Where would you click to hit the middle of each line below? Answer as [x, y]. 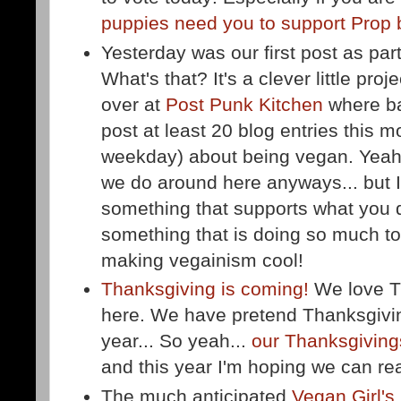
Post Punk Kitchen [245, 104]
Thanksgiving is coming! [205, 289]
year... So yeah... [177, 341]
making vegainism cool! [205, 260]
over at [134, 104]
